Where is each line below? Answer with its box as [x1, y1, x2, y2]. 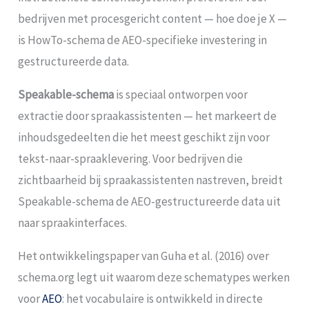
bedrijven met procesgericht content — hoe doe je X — [18, 10, 288, 26]
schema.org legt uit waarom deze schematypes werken [18, 269, 290, 285]
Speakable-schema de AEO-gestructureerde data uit [18, 193, 281, 209]
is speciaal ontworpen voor [114, 86, 248, 102]
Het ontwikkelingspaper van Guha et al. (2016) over [18, 248, 270, 263]
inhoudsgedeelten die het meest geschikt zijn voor [18, 129, 270, 145]
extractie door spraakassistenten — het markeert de [18, 108, 277, 123]
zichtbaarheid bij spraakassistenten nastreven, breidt [18, 172, 283, 188]
